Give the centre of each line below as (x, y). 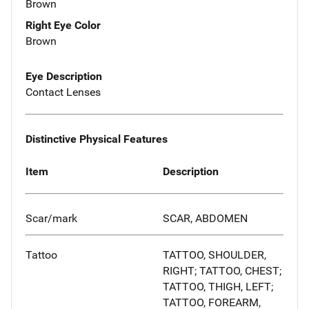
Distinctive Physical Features (97, 139)
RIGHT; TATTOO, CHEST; (222, 271)
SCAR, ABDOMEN (205, 219)
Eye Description (64, 77)
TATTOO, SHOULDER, (215, 255)
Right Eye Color (63, 26)
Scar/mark (51, 219)
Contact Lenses (63, 92)
